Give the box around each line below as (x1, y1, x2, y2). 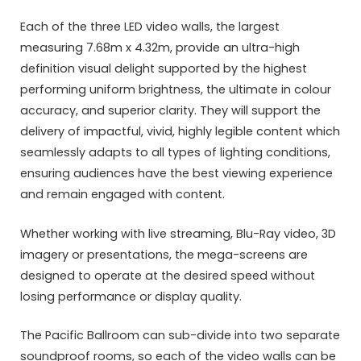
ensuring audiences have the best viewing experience (20, 165, 333, 182)
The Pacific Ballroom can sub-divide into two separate (20, 326, 340, 343)
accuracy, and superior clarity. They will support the (20, 102, 321, 119)
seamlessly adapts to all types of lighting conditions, (20, 144, 330, 161)
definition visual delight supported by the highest (20, 60, 307, 77)
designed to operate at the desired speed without (20, 267, 315, 284)
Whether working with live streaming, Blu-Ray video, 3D (20, 225, 336, 242)
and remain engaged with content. (20, 186, 225, 203)
